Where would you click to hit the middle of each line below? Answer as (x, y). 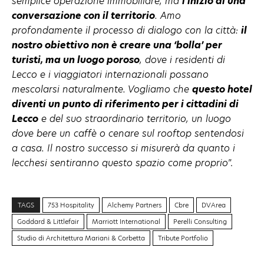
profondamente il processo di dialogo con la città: (126, 30)
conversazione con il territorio (83, 15)
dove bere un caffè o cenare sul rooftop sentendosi (128, 133)
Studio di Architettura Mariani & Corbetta (81, 238)
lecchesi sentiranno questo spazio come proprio (120, 163)
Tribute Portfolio (183, 238)
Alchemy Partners (134, 205)
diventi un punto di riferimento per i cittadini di (125, 104)
